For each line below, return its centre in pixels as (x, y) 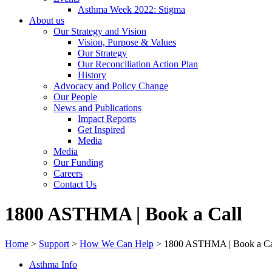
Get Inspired (101, 130)
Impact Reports (107, 119)
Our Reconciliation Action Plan (138, 64)
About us (47, 20)
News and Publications (97, 108)
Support (54, 243)
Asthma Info (53, 264)
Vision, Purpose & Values (127, 42)
